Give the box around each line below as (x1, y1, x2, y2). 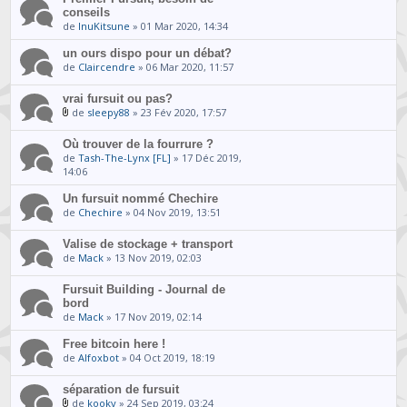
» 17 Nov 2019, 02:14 (104, 309, 203, 323)
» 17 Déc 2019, (171, 150, 243, 164)
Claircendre (78, 59, 136, 74)
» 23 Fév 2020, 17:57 (130, 104, 227, 119)
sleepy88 (87, 104, 131, 119)
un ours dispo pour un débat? (63, 45, 233, 60)
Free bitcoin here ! (63, 336, 166, 351)
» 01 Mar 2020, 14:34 (130, 18, 229, 33)
